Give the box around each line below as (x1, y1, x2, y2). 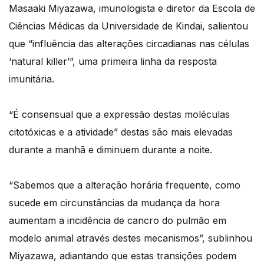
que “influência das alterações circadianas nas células (9, 38, 249, 50)
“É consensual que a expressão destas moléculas (9, 108, 230, 121)
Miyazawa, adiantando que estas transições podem (9, 250, 236, 262)
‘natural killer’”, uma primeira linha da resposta (9, 55, 217, 68)
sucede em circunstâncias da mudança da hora (9, 197, 220, 209)
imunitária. (9, 73, 54, 85)
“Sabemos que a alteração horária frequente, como (9, 179, 240, 192)
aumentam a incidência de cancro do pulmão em (9, 214, 226, 227)
